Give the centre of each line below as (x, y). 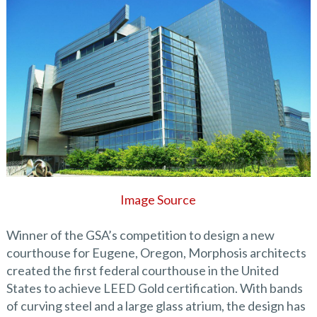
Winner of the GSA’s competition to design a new (140, 235)
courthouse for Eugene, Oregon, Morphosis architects (156, 253)
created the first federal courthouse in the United (142, 271)
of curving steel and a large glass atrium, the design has (156, 306)
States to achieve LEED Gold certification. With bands (154, 288)
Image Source (158, 200)
